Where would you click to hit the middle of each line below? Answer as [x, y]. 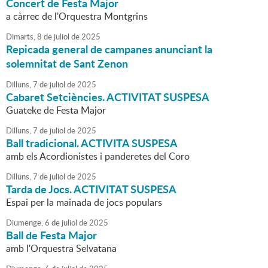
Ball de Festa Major [51, 235]
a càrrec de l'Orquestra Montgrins [77, 16]
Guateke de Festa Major [56, 110]
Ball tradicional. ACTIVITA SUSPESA [92, 143]
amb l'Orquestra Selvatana [61, 249]
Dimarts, [21, 37]
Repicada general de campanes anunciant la [109, 49]
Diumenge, [25, 223]
